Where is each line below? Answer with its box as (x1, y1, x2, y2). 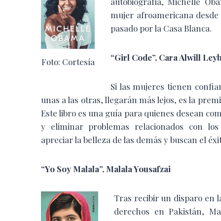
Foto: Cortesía (41, 56, 95, 67)
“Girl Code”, (110, 51, 159, 63)
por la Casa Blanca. (140, 22, 212, 34)
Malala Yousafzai (106, 163, 171, 174)
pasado (110, 22, 138, 34)
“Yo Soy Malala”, (41, 163, 106, 174)
